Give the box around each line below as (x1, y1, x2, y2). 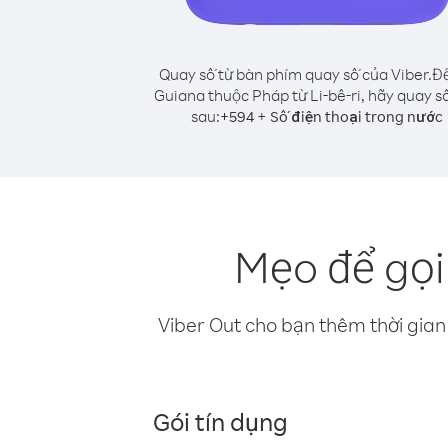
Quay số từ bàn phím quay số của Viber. (158, 64, 432, 84)
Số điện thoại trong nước (270, 107, 443, 126)
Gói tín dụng (153, 405, 288, 437)
